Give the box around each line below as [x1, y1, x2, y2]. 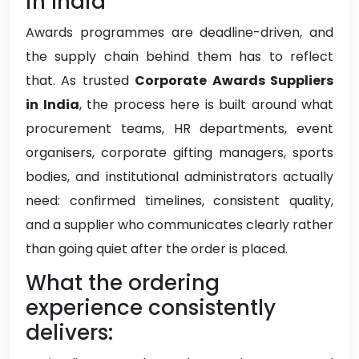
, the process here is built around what [79, 95, 333, 115]
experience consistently [26, 293, 276, 323]
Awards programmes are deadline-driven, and [26, 23, 333, 42]
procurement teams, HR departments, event [26, 119, 333, 139]
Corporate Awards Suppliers [135, 71, 334, 91]
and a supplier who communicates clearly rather [26, 216, 333, 235]
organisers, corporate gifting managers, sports [26, 143, 333, 163]
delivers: [26, 318, 113, 348]
